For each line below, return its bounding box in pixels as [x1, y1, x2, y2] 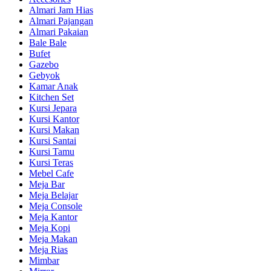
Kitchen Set [29, 92, 74, 103]
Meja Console [29, 201, 82, 212]
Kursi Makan [29, 125, 79, 135]
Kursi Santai [29, 135, 76, 146]
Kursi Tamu [29, 146, 74, 157]
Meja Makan [29, 233, 77, 244]
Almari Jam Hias [29, 5, 93, 16]
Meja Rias [29, 244, 68, 255]
